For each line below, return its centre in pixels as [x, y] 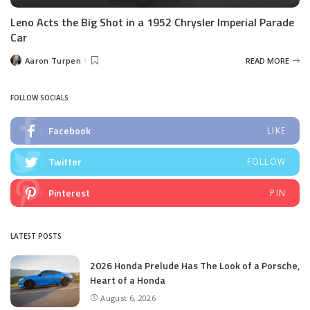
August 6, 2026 [128, 298]
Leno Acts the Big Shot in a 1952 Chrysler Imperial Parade [152, 22]
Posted [24, 63]
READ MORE [267, 60]
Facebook [70, 131]
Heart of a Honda [128, 280]
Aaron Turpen [53, 60]
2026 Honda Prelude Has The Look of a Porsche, [195, 266]
